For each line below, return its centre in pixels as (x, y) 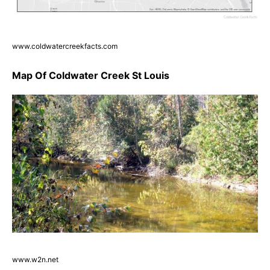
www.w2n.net (35, 260)
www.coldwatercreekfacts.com (65, 46)
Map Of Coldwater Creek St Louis (91, 75)
